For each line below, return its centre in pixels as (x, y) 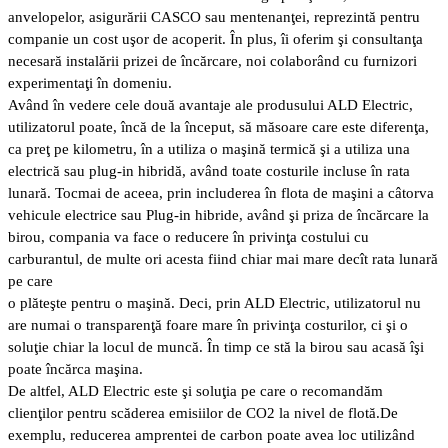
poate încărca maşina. (75, 368)
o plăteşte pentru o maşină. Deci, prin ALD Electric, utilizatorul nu (214, 302)
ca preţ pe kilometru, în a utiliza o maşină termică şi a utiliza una (209, 148)
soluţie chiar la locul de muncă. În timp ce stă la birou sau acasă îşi (216, 346)
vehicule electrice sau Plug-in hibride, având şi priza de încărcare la (218, 214)
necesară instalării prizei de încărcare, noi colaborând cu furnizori (212, 60)
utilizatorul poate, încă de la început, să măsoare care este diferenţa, (218, 126)
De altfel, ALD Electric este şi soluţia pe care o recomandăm (195, 390)
